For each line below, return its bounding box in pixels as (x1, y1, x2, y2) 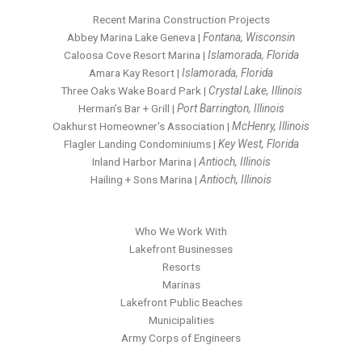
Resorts (162, 259, 200, 273)
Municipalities (148, 313, 214, 326)
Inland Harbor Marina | (91, 155, 199, 169)
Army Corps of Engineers (121, 330, 241, 344)
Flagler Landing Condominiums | (63, 137, 218, 151)
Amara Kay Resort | (89, 66, 182, 80)
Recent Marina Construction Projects (92, 13, 270, 27)
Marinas (162, 277, 200, 291)
